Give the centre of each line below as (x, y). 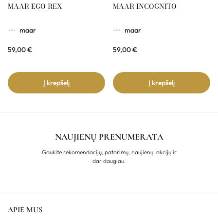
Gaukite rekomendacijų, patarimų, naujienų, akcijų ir (109, 152)
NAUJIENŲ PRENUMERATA (109, 137)
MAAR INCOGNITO (145, 7)
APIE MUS (25, 210)
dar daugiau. (109, 161)
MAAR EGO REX (35, 7)
